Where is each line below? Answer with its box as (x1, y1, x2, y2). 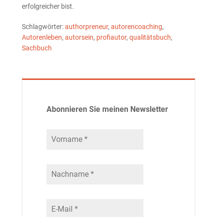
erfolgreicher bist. (21, 2, 74, 10)
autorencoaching (110, 23, 162, 31)
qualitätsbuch (129, 33, 171, 41)
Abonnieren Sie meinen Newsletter (46, 105, 168, 114)
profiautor (96, 33, 126, 41)
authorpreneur (64, 23, 108, 31)
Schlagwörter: (21, 23, 65, 31)
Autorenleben (21, 33, 62, 41)
